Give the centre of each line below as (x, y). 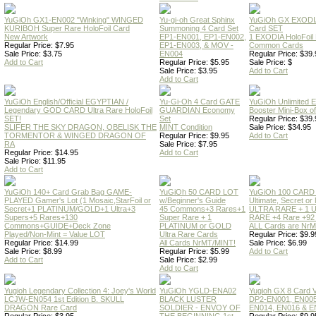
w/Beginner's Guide (193, 200)
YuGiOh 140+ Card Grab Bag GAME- (68, 192)
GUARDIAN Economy (197, 110)
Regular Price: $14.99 (41, 243)
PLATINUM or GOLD (195, 226)
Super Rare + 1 (186, 217)
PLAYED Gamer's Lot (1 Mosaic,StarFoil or (78, 200)
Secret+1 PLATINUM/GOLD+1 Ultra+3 (70, 209)
